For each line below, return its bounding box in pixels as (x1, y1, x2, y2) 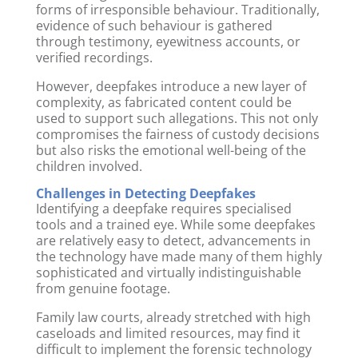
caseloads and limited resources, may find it (35, 324, 300, 342)
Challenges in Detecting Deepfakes (35, 184, 256, 202)
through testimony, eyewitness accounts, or (35, 32, 300, 50)
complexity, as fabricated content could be (35, 93, 292, 111)
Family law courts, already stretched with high (35, 308, 311, 326)
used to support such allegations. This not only (35, 109, 318, 127)
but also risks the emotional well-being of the (35, 141, 306, 159)
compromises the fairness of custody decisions (35, 125, 320, 143)
